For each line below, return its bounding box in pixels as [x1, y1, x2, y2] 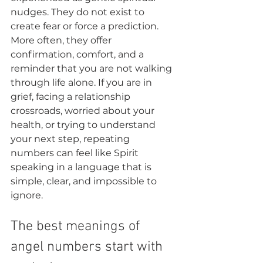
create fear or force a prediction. [11, 21, 161, 32]
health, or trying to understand [11, 119, 158, 130]
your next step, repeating [11, 133, 132, 144]
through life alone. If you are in [11, 77, 154, 88]
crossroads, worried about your [11, 105, 157, 116]
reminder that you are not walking [11, 63, 174, 74]
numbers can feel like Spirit [11, 147, 141, 159]
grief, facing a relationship [11, 91, 133, 102]
